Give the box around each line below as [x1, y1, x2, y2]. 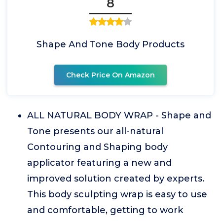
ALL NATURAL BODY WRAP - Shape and [27, 110, 211, 121]
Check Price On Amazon [66, 71, 155, 79]
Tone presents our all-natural [27, 126, 163, 137]
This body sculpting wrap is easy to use [27, 189, 207, 200]
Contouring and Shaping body [27, 142, 168, 152]
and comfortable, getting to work [27, 205, 183, 216]
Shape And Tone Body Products [37, 39, 184, 50]
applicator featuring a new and [27, 157, 172, 168]
